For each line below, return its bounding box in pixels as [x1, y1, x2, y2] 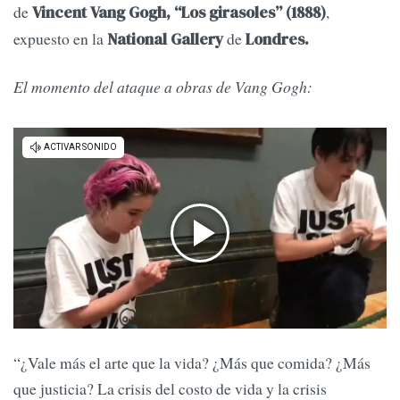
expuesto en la [13, 28, 107, 50]
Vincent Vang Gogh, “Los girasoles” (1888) [29, 2, 326, 24]
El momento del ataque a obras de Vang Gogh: [13, 76, 312, 98]
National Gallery [107, 29, 227, 51]
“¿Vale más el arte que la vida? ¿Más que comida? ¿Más [13, 351, 371, 373]
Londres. [242, 29, 312, 51]
